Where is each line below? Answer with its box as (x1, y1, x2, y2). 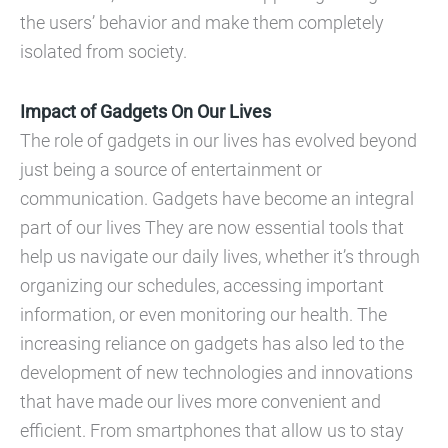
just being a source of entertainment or (20, 158, 322, 180)
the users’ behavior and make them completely (20, 11, 384, 33)
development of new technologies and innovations (20, 361, 413, 383)
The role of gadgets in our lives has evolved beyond (20, 129, 417, 151)
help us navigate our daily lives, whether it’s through (20, 245, 420, 267)
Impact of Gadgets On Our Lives (20, 100, 271, 122)
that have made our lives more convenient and (20, 390, 381, 412)
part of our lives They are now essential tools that (20, 216, 404, 238)
